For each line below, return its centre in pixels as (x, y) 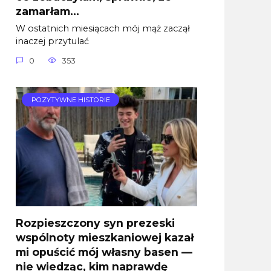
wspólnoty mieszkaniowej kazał (105, 237)
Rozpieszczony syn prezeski (95, 223)
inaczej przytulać (52, 41)
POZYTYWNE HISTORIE (70, 100)
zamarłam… (47, 11)
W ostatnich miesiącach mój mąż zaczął (103, 29)
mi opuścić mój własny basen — (104, 252)
